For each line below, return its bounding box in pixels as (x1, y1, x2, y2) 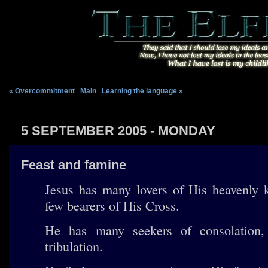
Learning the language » (102, 87, 183, 95)
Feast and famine (21, 157, 126, 172)
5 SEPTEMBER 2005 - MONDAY (21, 123, 215, 138)
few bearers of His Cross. (45, 197, 179, 214)
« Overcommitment (9, 87, 75, 95)
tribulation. (45, 237, 103, 255)
